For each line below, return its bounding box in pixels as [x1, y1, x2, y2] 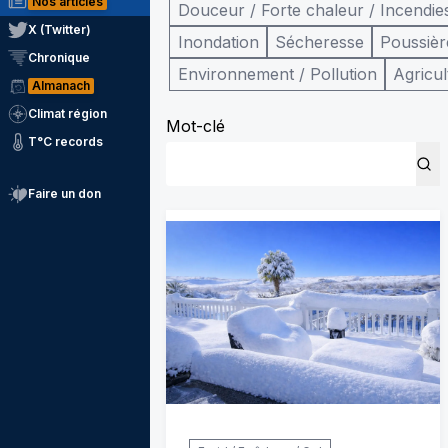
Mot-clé [166, 116, 225, 136]
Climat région [28, 106, 107, 121]
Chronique [28, 50, 90, 65]
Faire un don [28, 186, 101, 201]
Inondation [178, 32, 259, 52]
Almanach [32, 78, 90, 93]
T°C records [28, 134, 103, 149]
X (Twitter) [28, 22, 91, 37]
